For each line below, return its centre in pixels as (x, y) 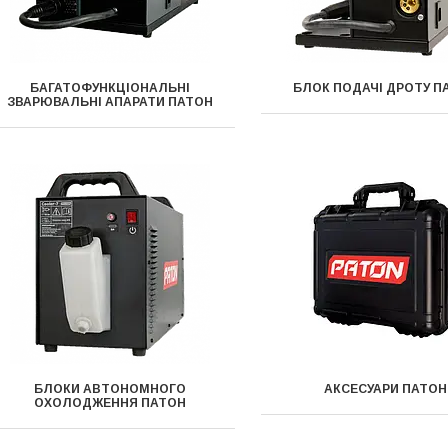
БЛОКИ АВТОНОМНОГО (109, 389)
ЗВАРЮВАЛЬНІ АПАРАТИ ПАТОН (109, 102)
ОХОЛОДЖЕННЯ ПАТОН (109, 403)
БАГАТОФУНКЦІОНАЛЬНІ (109, 88)
